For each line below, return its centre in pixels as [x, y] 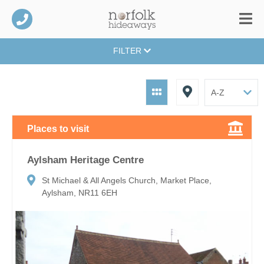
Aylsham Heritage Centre [85, 160]
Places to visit [58, 128]
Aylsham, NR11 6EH [80, 193]
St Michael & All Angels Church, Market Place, [127, 181]
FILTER [128, 51]
